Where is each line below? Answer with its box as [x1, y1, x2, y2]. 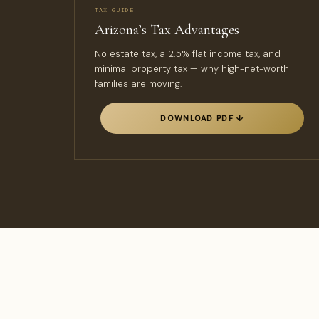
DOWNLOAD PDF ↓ [160, 113, 244, 123]
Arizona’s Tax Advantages [95, 21, 239, 38]
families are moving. [95, 78, 182, 90]
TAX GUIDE [95, 6, 134, 14]
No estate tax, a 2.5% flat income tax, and [95, 48, 281, 60]
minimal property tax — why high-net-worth [95, 63, 289, 75]
